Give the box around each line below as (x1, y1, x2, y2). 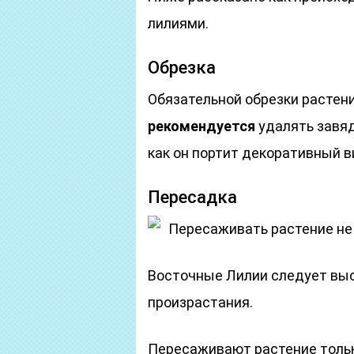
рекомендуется (148, 118, 255, 134)
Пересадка (148, 187, 237, 207)
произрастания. (148, 294, 253, 311)
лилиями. (148, 15, 209, 32)
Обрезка (148, 58, 216, 77)
